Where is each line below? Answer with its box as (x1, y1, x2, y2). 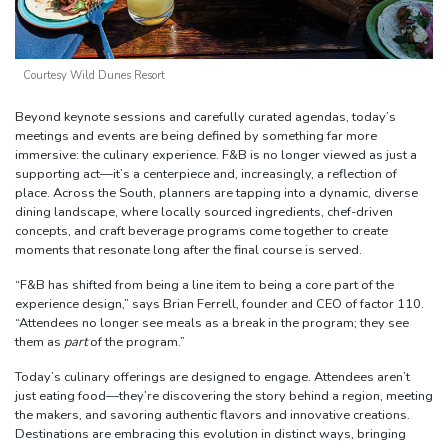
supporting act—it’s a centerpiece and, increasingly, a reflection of (15, 164, 397, 183)
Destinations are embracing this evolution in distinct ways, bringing (15, 424, 406, 443)
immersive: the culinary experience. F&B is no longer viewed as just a (15, 145, 417, 164)
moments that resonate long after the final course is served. (15, 240, 362, 259)
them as (15, 332, 64, 351)
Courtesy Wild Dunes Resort (23, 67, 165, 83)
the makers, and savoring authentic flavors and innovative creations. (15, 405, 410, 424)
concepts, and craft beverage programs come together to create (15, 221, 388, 240)
